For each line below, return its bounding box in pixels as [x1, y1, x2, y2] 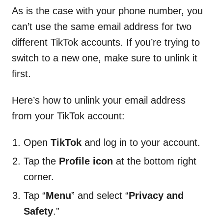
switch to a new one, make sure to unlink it [12, 52, 197, 63]
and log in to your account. [82, 137, 200, 148]
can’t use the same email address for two [12, 21, 192, 32]
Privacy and [129, 190, 184, 201]
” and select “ [71, 190, 129, 201]
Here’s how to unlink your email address [12, 94, 186, 106]
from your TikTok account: [12, 110, 125, 121]
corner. [24, 171, 54, 182]
